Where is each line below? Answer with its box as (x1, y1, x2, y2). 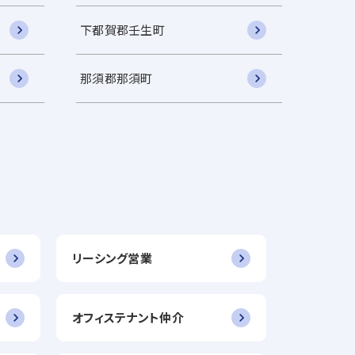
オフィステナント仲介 (72, 309, 184, 326)
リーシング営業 (72, 250, 152, 266)
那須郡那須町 (80, 70, 153, 86)
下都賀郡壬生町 (80, 21, 165, 38)
